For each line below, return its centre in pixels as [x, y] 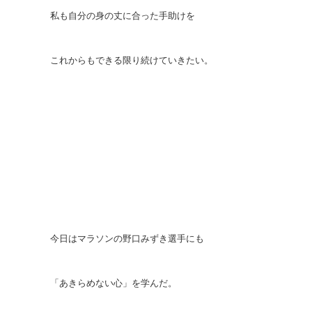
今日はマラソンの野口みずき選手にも [127, 239]
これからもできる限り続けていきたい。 [132, 60]
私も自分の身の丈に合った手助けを [123, 16]
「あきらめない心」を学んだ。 [114, 283]
